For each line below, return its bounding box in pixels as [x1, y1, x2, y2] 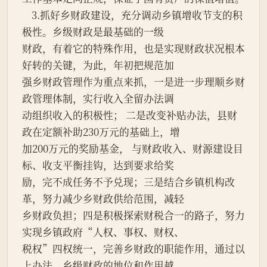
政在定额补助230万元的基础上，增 [22, 125, 180, 139]
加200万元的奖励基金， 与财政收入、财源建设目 [22, 141, 243, 156]
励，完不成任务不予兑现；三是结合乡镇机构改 [22, 175, 235, 190]
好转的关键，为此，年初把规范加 [22, 58, 174, 73]
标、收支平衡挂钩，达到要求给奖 [22, 158, 174, 173]
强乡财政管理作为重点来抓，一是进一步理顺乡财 [22, 74, 245, 89]
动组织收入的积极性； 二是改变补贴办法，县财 [22, 108, 237, 123]
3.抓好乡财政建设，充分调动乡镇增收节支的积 [22, 8, 32, 23]
